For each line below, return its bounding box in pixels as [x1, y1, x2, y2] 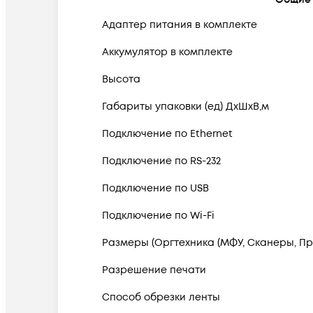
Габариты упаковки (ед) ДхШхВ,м [102, 100, 269, 114]
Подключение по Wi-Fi [102, 209, 214, 223]
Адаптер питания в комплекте [102, 18, 257, 32]
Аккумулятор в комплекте [102, 45, 233, 59]
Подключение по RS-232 [102, 154, 221, 168]
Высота [102, 73, 140, 87]
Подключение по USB [102, 182, 209, 196]
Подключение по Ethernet [102, 127, 233, 141]
